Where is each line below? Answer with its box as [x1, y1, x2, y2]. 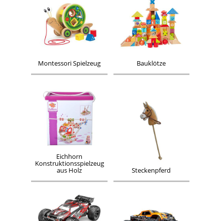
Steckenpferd [132, 166, 171, 175]
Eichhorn [56, 152, 83, 161]
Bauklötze [137, 59, 166, 68]
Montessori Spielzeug [38, 59, 101, 68]
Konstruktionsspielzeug [35, 159, 104, 168]
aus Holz [57, 166, 82, 175]
